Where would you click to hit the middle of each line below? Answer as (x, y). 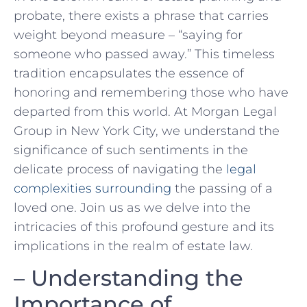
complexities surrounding (93, 188)
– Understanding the (128, 278)
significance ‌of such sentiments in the (131, 150)
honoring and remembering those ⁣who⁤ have (151, 92)
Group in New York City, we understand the (147, 131)
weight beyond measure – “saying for (128, 35)
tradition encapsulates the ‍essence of (129, 73)
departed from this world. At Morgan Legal (145, 111)
